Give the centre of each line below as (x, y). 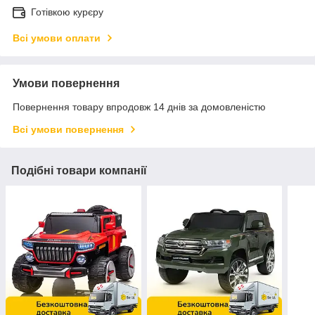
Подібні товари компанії (79, 171)
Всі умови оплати (57, 38)
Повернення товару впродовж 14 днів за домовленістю (139, 107)
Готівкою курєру (67, 12)
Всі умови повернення (68, 130)
